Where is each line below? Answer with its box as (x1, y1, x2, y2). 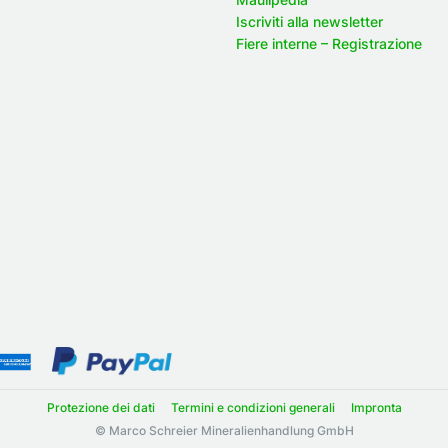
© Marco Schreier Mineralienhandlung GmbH (94, 422, 354, 438)
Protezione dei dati (46, 399, 155, 415)
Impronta (350, 399, 402, 415)
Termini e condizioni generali (170, 399, 335, 415)
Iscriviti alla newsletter (236, 12, 383, 30)
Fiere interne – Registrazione (236, 34, 422, 52)
